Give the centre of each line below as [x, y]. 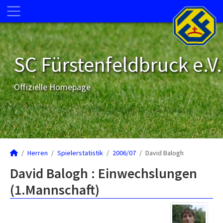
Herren [38, 153]
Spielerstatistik [80, 153]
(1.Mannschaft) [55, 190]
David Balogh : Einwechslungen [104, 173]
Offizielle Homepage [52, 87]
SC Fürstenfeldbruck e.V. [118, 64]
